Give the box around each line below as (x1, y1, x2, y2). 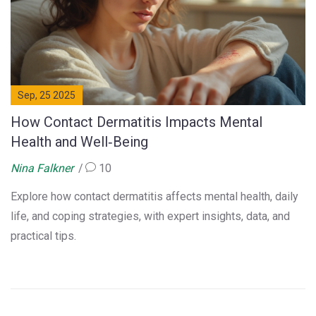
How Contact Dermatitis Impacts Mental (11, 114, 262, 131)
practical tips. (11, 229, 76, 243)
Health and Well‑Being (11, 133, 148, 151)
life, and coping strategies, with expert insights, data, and (11, 209, 290, 224)
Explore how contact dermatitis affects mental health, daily (11, 190, 298, 204)
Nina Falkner (11, 162, 73, 176)
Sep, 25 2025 (18, 90, 75, 102)
